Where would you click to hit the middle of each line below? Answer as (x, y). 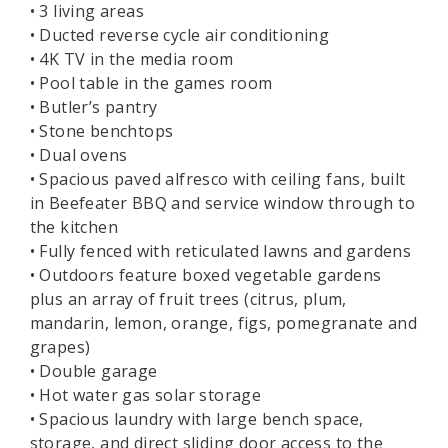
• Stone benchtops (101, 131)
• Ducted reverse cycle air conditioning (179, 35)
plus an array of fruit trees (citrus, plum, (188, 299)
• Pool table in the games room (151, 83)
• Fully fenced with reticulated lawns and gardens (220, 251)
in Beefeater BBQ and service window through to (222, 203)
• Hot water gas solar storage (145, 395)
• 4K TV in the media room (131, 59)
